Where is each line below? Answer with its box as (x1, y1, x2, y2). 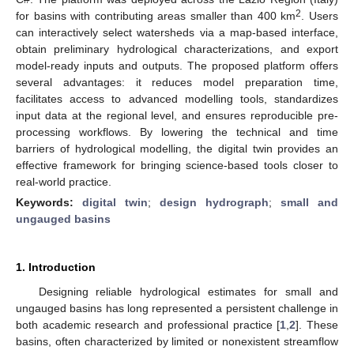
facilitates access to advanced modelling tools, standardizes (16, 92, 338, 105)
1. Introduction (16, 260, 96, 273)
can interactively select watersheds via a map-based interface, (16, 25, 338, 39)
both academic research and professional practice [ (16, 318, 281, 331)
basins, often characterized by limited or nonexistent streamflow (16, 334, 338, 348)
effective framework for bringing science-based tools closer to (16, 158, 338, 171)
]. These (296, 318, 339, 331)
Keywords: (16, 195, 82, 209)
